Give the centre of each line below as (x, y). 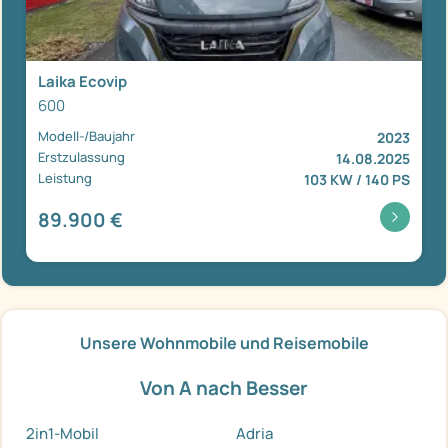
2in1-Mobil (62, 434)
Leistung (65, 178)
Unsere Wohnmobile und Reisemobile (224, 343)
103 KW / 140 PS (357, 180)
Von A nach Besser (224, 388)
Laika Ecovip (82, 82)
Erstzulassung (81, 157)
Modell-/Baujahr (86, 136)
